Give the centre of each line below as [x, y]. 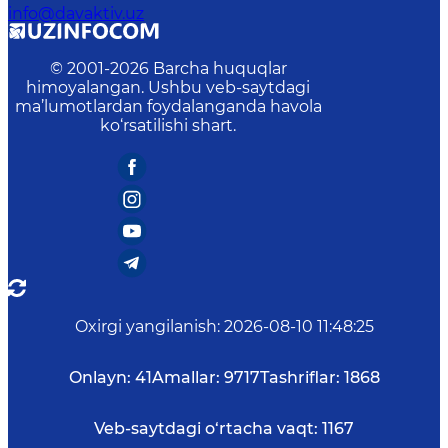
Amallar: [185, 378]
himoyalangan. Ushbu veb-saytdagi [168, 88]
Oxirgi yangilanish [145, 327]
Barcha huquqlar [219, 69]
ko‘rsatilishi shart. [168, 126]
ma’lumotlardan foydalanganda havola [168, 107]
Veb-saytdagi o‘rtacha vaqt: [206, 429]
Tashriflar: [299, 378]
